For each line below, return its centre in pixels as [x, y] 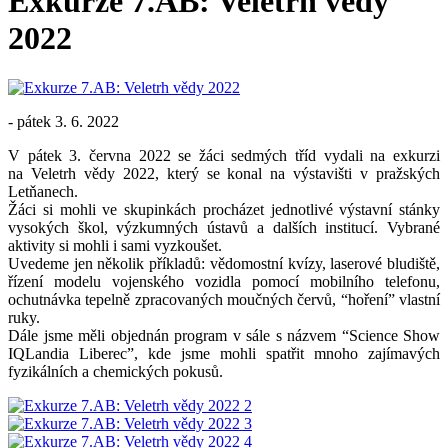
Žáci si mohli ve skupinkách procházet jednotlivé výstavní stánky [224, 209]
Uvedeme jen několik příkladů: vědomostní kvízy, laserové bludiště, [224, 263]
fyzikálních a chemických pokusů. [115, 371]
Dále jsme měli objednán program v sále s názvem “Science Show [224, 335]
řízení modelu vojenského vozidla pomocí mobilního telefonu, [224, 281]
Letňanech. [43, 191]
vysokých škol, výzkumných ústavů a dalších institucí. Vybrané [224, 227]
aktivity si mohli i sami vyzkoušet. [117, 245]
